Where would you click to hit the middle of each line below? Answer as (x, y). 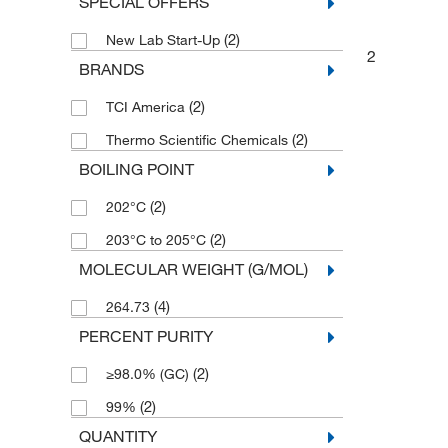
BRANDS (111, 69)
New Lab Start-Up (164, 40)
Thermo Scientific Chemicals (198, 140)
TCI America (147, 107)
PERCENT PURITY (145, 336)
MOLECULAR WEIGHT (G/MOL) (193, 269)
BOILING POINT (136, 169)
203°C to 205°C (157, 240)
